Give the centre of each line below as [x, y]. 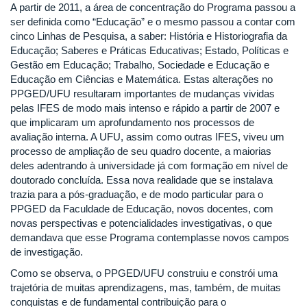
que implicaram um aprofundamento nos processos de [132, 122]
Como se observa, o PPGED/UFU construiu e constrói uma [144, 273]
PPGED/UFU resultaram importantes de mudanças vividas [143, 93]
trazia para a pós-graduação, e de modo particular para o [137, 194]
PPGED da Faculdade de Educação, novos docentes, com [142, 208]
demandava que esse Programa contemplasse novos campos [150, 237]
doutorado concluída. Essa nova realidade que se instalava [142, 180]
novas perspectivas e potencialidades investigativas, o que [141, 223]
